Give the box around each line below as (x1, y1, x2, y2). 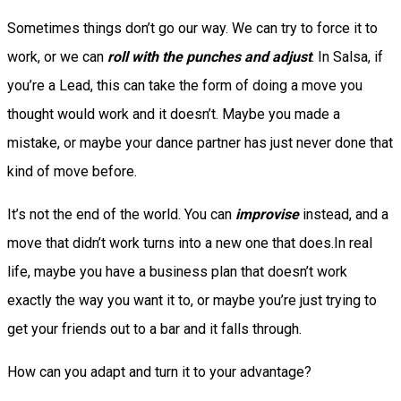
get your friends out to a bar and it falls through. (7, 320, 302, 337)
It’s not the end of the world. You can (7, 206, 235, 223)
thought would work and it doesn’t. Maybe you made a (7, 106, 340, 123)
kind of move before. (7, 163, 137, 180)
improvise (235, 206, 299, 223)
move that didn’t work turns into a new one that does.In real (7, 235, 372, 252)
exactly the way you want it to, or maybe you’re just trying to (7, 292, 377, 309)
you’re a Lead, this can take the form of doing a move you (7, 77, 363, 94)
